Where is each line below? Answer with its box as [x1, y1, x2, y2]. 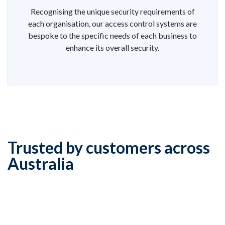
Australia [8, 154, 74, 174]
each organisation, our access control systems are [28, 19, 197, 29]
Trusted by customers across [8, 138, 210, 158]
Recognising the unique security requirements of [30, 7, 195, 17]
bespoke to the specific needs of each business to [28, 31, 197, 41]
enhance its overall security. [66, 43, 159, 53]
